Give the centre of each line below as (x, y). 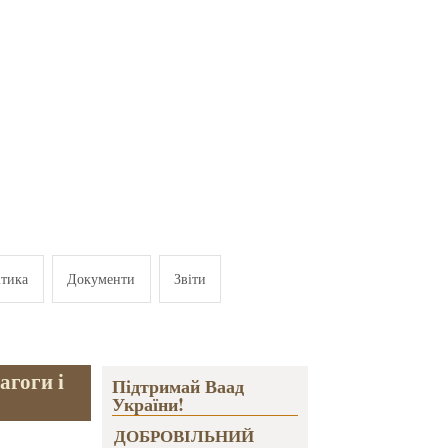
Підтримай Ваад (177, 386)
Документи (101, 278)
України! (147, 404)
